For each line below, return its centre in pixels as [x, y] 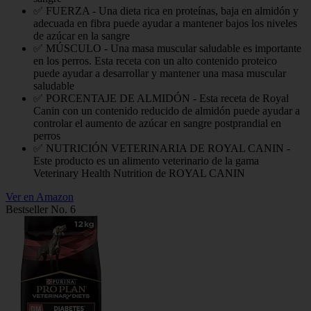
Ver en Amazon [40, 197]
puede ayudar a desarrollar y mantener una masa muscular [160, 74]
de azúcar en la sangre [82, 36]
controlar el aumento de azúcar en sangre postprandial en [157, 124]
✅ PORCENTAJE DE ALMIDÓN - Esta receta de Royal [161, 99]
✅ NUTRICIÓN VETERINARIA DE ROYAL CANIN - [162, 149]
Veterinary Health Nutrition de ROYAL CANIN [139, 174]
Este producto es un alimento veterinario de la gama [146, 161]
